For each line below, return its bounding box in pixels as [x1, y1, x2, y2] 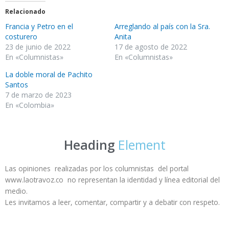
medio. [5, 186, 28, 196]
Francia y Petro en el [5, 21, 73, 32]
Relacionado [5, 7, 45, 16]
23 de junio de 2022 [5, 42, 71, 52]
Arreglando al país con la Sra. [114, 21, 210, 32]
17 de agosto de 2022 [114, 42, 187, 52]
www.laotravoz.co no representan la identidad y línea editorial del [5, 175, 220, 185]
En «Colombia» [5, 100, 54, 110]
